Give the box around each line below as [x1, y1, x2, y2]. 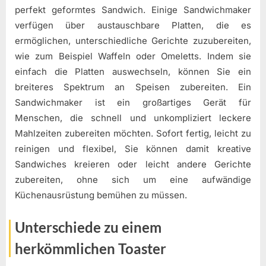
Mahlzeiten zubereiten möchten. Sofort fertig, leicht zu [15, 128, 251, 140]
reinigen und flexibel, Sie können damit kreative [15, 143, 251, 155]
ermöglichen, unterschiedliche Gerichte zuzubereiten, [15, 35, 251, 47]
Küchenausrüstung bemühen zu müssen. [15, 189, 187, 201]
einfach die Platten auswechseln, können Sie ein [15, 66, 251, 78]
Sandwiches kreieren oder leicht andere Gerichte [15, 159, 251, 170]
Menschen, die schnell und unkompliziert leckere [15, 112, 251, 124]
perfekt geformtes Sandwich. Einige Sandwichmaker [15, 4, 251, 16]
